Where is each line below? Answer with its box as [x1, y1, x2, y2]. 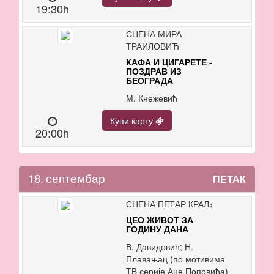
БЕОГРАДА [125, 76, 173, 86]
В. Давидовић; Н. [125, 240, 193, 253]
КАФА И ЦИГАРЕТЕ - [125, 57, 212, 67]
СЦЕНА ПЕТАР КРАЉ [125, 198, 213, 210]
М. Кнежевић [125, 92, 177, 104]
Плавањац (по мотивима [125, 253, 225, 265]
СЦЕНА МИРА [125, 28, 182, 40]
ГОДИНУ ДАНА [125, 224, 188, 234]
